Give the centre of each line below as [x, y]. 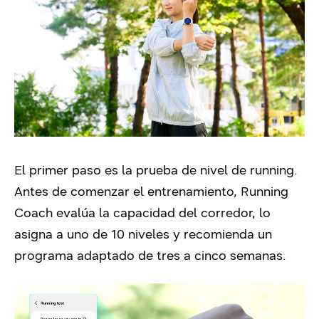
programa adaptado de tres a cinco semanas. [150, 256]
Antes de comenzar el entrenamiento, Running [151, 192]
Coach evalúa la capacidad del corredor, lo [142, 213]
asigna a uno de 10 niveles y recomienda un [143, 235]
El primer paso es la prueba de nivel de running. [156, 171]
